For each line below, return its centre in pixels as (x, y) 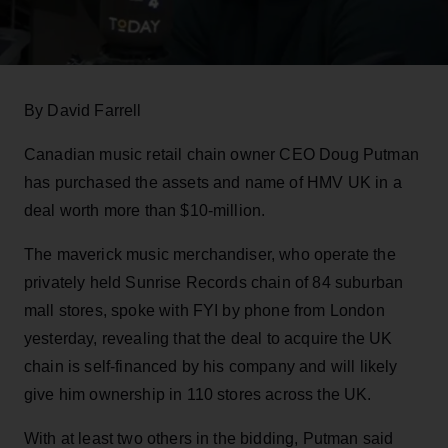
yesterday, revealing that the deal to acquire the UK (208, 338)
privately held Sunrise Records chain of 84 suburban (214, 282)
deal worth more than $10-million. (145, 210)
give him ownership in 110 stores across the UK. (198, 394)
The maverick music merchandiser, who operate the (210, 254)
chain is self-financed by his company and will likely (211, 366)
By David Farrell (83, 110)
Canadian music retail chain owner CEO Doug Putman (221, 154)
